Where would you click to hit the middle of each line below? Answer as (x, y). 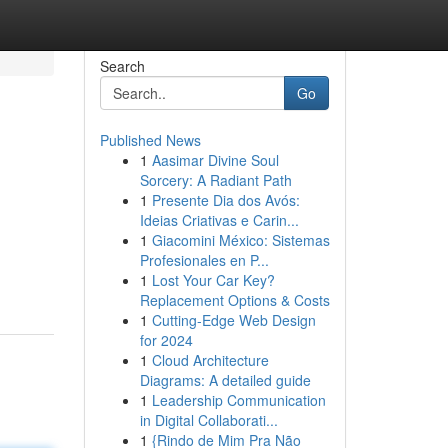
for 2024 (166, 340)
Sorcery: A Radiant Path (215, 180)
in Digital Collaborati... (208, 420)
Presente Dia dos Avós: (225, 200)
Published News (150, 140)
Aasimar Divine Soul (215, 160)
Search (122, 66)
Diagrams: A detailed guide (225, 380)
